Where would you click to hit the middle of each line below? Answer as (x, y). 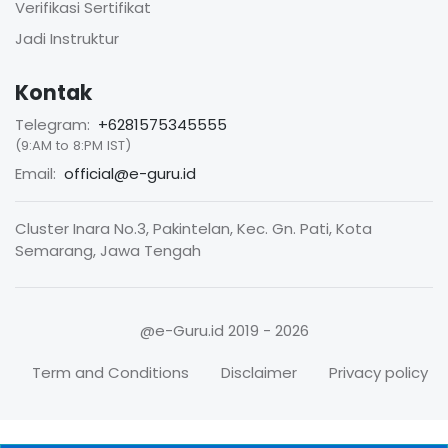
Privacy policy (378, 373)
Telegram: (52, 124)
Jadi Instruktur (67, 39)
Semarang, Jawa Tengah (108, 250)
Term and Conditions (110, 373)
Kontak (53, 92)
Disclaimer (259, 373)
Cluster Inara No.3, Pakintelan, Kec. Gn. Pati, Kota (193, 228)
